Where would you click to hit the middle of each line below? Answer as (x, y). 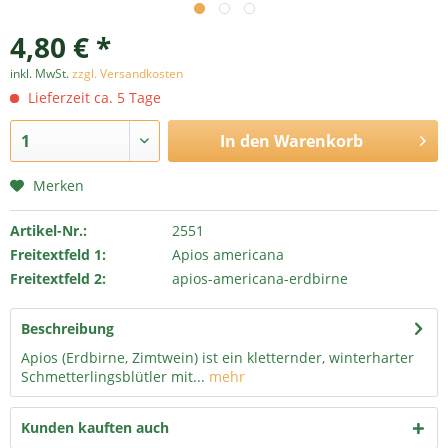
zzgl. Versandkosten (127, 73)
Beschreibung (67, 328)
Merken (58, 185)
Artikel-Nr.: (48, 230)
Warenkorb (318, 141)
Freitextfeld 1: (58, 254)
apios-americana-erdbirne (259, 278)
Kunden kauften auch (95, 427)
